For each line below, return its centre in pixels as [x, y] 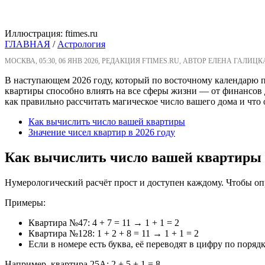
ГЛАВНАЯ [28, 44]
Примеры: [25, 203]
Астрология [81, 44]
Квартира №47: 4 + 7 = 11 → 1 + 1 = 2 [104, 223]
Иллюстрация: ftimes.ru [51, 34]
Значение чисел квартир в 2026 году [102, 132]
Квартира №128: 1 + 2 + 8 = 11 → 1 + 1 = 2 [114, 234]
